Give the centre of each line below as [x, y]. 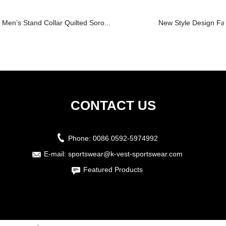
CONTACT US [113, 105]
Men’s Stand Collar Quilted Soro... [56, 23]
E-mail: [56, 154]
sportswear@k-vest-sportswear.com [125, 154]
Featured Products [113, 169]
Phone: [80, 138]
